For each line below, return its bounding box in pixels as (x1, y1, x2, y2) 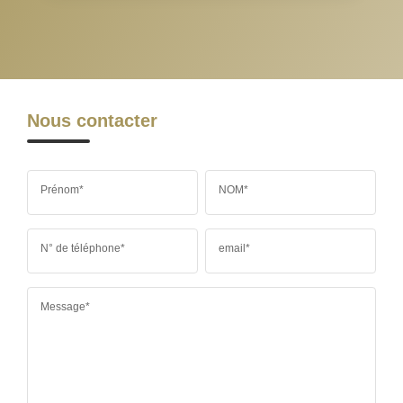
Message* (40, 300, 90, 313)
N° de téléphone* (40, 241, 125, 255)
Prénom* (40, 183, 84, 196)
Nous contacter (27, 110, 157, 130)
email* (218, 241, 250, 255)
